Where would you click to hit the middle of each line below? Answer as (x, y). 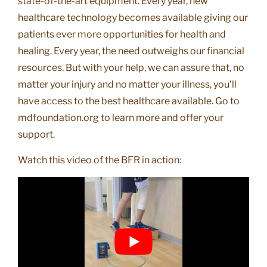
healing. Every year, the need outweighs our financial (131, 51)
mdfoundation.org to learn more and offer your (121, 118)
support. (36, 135)
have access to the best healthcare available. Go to (129, 101)
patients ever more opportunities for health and (122, 35)
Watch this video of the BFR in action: (100, 160)
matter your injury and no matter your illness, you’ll (127, 85)
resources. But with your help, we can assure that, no (131, 68)
